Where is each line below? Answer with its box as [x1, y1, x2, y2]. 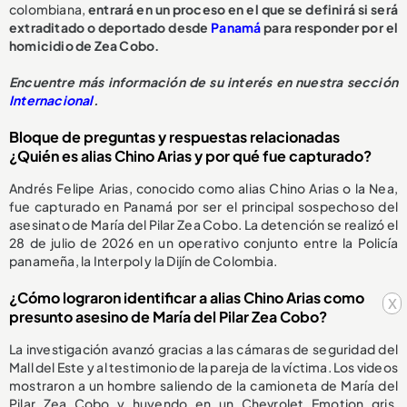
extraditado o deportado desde [9, 19, 212, 36]
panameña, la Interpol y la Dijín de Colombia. [9, 253, 277, 270]
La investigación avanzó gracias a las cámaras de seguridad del [9, 341, 398, 358]
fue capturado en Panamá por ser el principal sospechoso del [9, 198, 398, 215]
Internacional [9, 92, 94, 109]
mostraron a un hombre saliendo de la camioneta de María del [9, 377, 398, 394]
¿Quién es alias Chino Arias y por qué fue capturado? [9, 146, 372, 166]
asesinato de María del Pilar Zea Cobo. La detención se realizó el [9, 216, 398, 233]
